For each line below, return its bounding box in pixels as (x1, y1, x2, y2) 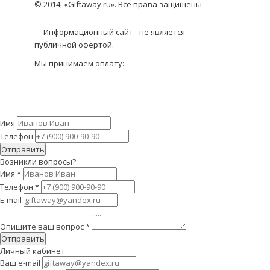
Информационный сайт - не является (43, 27, 185, 37)
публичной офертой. (34, 39, 114, 50)
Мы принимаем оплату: (34, 58, 124, 69)
